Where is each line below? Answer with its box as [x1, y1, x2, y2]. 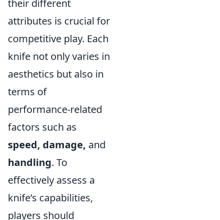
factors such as [8, 120, 77, 134]
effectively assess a [8, 173, 95, 187]
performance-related [8, 103, 102, 116]
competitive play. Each [8, 32, 109, 45]
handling [8, 156, 52, 169]
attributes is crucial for [8, 14, 110, 27]
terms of [8, 85, 47, 98]
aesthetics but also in [8, 67, 104, 81]
